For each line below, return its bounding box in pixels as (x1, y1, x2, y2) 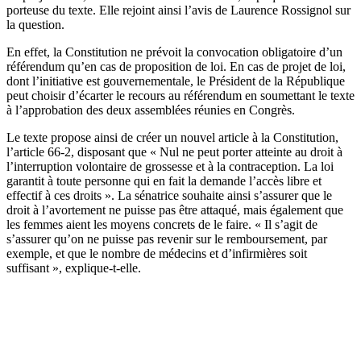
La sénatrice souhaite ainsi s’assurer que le (118, 188, 332, 202)
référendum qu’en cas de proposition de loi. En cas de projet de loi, (6, 59, 346, 73)
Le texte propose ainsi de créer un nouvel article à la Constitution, (6, 130, 338, 144)
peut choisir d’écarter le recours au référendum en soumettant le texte (6, 88, 355, 102)
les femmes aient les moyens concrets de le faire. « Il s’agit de (6, 217, 317, 231)
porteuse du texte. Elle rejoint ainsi (6, 2, 185, 17)
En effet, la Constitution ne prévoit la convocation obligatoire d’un (6, 44, 342, 59)
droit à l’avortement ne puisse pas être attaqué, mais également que (6, 202, 343, 217)
